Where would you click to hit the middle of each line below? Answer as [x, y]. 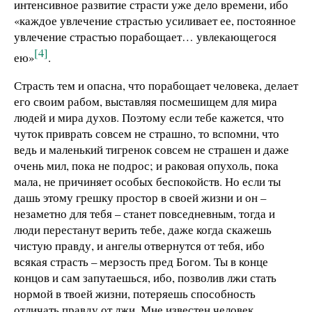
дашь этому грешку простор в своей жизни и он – [140, 197]
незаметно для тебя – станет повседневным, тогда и [145, 213]
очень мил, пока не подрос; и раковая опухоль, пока [146, 165]
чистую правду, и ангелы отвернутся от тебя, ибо [139, 245]
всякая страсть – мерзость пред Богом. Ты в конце [141, 261]
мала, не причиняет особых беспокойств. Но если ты [147, 181]
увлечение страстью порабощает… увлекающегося [145, 37]
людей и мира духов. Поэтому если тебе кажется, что [149, 117]
